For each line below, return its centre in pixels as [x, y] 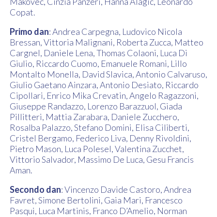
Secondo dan [35, 190]
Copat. [23, 12]
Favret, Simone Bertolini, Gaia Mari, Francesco [96, 200]
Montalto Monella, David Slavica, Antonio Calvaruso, [108, 74]
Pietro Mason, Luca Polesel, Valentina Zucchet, [97, 149]
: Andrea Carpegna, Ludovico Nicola [116, 32]
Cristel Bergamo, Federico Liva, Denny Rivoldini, [101, 138]
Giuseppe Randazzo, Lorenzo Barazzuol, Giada [96, 106]
